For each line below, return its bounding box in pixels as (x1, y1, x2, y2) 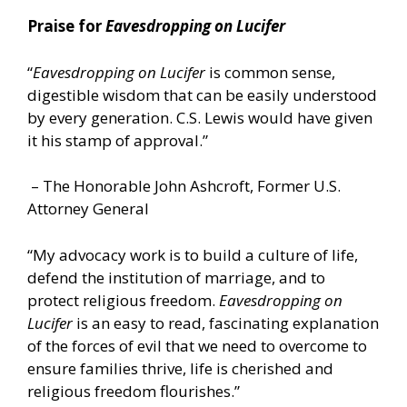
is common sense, (205, 61, 335, 83)
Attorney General (27, 198, 149, 220)
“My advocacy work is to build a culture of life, (27, 243, 358, 265)
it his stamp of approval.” (27, 129, 208, 151)
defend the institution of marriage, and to (27, 266, 325, 288)
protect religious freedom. (27, 289, 219, 311)
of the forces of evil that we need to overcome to (27, 334, 367, 356)
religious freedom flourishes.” (27, 380, 240, 402)
